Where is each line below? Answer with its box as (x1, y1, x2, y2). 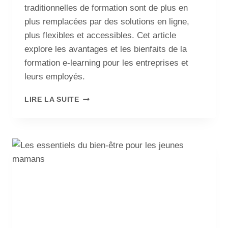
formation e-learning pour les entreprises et (24, 58, 188, 68)
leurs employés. (24, 72, 85, 82)
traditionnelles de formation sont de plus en (24, 3, 188, 13)
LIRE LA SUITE (24, 96, 79, 104)
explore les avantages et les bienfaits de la (24, 44, 187, 54)
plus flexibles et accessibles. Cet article (24, 31, 176, 41)
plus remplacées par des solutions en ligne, (24, 17, 189, 27)
